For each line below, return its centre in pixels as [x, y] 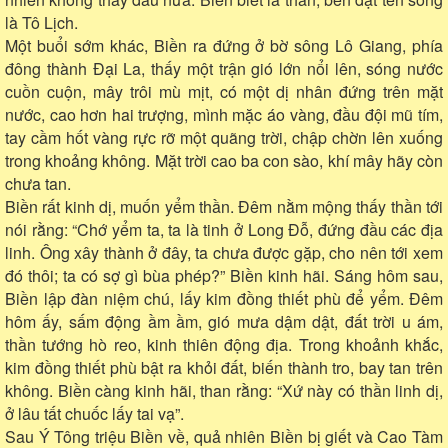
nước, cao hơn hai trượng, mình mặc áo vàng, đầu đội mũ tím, [224, 114]
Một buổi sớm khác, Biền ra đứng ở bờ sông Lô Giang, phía [224, 45]
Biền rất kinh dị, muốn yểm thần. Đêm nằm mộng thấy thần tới [224, 206]
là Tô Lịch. [41, 22]
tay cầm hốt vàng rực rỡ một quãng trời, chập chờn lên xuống [224, 137]
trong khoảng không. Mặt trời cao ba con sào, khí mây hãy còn [224, 160]
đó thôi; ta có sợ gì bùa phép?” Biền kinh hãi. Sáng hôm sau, [224, 275]
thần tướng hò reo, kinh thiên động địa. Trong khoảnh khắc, [224, 344]
